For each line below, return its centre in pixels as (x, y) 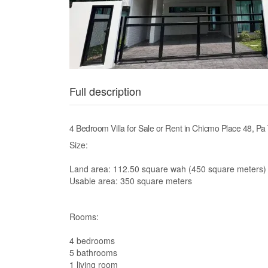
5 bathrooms (93, 252)
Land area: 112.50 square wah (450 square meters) (168, 169)
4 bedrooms (92, 240)
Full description (105, 91)
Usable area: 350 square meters (131, 181)
